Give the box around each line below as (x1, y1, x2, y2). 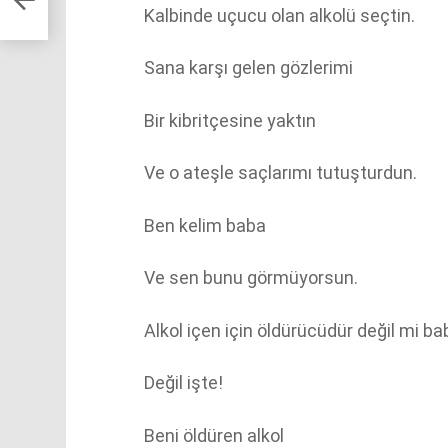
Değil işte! (144, 372, 223, 393)
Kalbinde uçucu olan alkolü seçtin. (144, 4, 415, 26)
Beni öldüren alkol (144, 424, 284, 446)
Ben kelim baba (144, 214, 266, 236)
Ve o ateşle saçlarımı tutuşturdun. (144, 162, 417, 183)
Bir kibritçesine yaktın (144, 109, 316, 131)
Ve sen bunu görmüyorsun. (144, 267, 358, 288)
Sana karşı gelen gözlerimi (144, 57, 353, 78)
